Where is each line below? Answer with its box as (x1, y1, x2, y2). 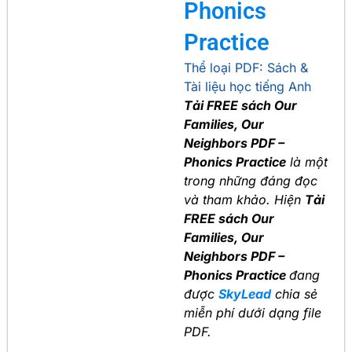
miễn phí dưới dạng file (184, 305, 321, 321)
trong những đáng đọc (184, 173, 317, 189)
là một (286, 154, 328, 170)
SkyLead (218, 286, 271, 302)
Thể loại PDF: (184, 60, 267, 76)
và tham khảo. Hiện (184, 192, 305, 208)
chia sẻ (271, 286, 317, 302)
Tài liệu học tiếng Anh (184, 79, 311, 95)
